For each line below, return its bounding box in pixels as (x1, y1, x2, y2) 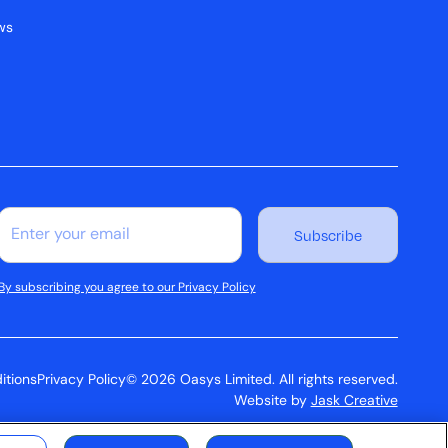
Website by (233, 394, 311, 410)
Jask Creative (310, 394, 398, 410)
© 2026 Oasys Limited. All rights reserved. (125, 373, 398, 389)
